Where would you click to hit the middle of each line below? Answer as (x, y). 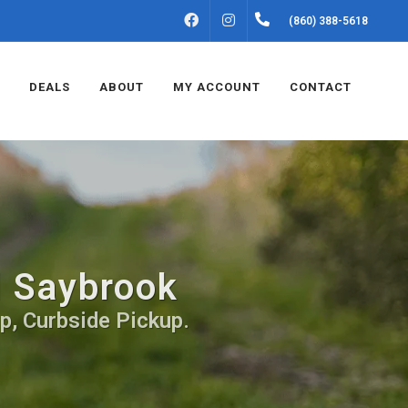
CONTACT (321, 87)
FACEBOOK (241, 21)
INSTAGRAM (282, 21)
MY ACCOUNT (217, 87)
